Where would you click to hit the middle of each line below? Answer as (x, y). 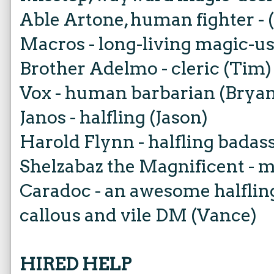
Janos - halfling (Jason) (114, 117)
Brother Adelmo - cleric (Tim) (146, 68)
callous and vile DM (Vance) (138, 215)
